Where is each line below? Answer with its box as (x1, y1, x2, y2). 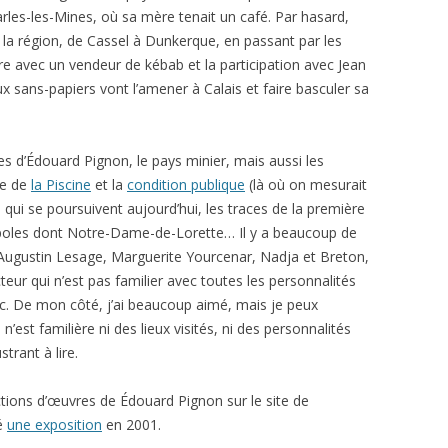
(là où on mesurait (245, 175, 367, 194)
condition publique (127, 175, 245, 194)
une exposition (7, 415, 102, 434)
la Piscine (31, 175, 91, 194)
